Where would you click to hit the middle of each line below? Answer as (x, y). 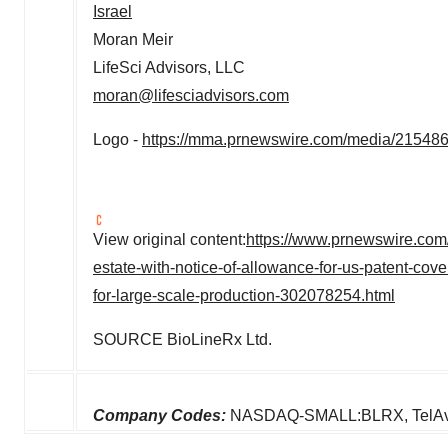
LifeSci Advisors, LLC (169, 67)
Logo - (117, 139)
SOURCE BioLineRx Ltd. (182, 339)
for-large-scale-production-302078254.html (244, 295)
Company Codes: (161, 415)
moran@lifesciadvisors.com (191, 95)
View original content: (169, 239)
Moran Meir (133, 39)
